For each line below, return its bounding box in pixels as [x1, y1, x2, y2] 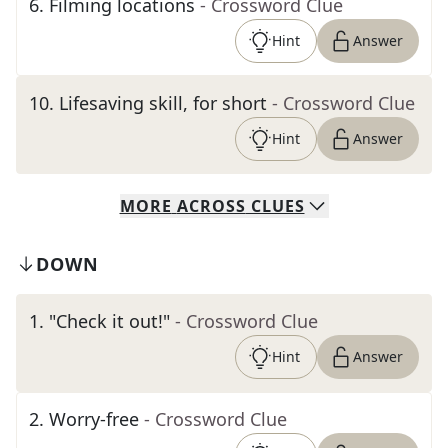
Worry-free [49, 407, 139, 431]
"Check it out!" [49, 309, 170, 333]
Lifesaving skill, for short [59, 91, 267, 115]
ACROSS [176, 195, 246, 217]
